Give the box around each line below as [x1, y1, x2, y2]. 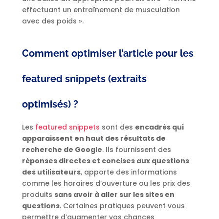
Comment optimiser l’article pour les [22, 47, 194, 60]
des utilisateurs [22, 167, 81, 177]
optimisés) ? [22, 98, 78, 110]
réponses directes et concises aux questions [22, 156, 189, 166]
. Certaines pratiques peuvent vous [59, 201, 185, 211]
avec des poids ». [22, 16, 86, 26]
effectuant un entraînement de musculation [22, 5, 180, 15]
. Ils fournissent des [102, 145, 171, 155]
